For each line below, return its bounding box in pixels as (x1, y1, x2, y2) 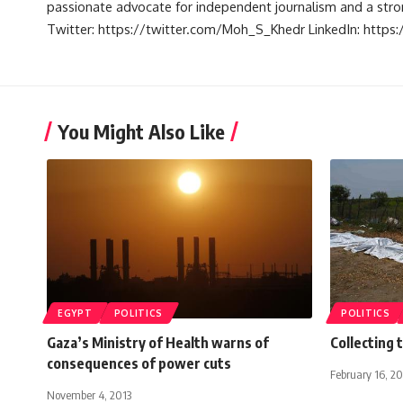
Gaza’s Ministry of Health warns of (47, 334, 269, 353)
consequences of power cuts (47, 354, 231, 373)
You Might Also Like (58, 119, 225, 145)
